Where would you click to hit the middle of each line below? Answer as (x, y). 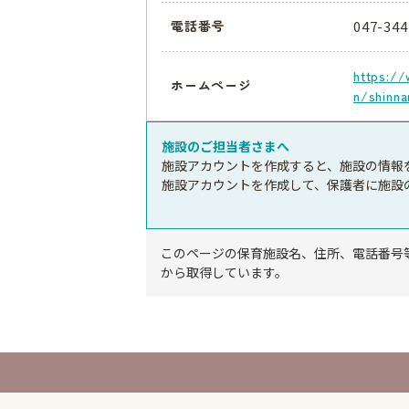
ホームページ (211, 85)
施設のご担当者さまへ (225, 146)
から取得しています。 (224, 272)
